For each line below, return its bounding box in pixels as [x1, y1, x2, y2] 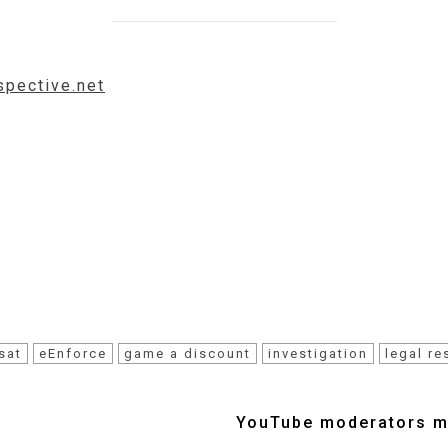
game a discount [124, 345, 251, 361]
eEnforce [39, 345, 107, 361]
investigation [268, 345, 368, 361]
